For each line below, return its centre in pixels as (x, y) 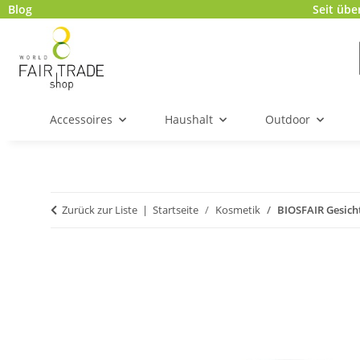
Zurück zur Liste (100, 210)
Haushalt (189, 120)
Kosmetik (238, 210)
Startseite (176, 210)
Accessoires (81, 120)
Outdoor (288, 120)
